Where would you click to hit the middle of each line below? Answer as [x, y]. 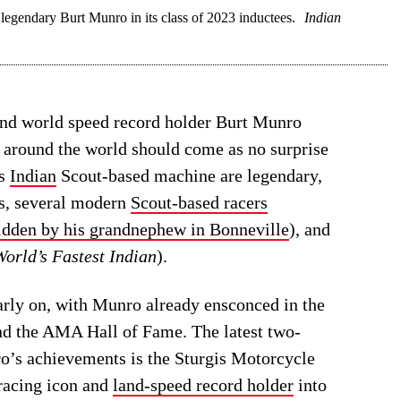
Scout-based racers [199, 203]
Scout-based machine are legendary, [189, 176]
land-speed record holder [203, 385]
